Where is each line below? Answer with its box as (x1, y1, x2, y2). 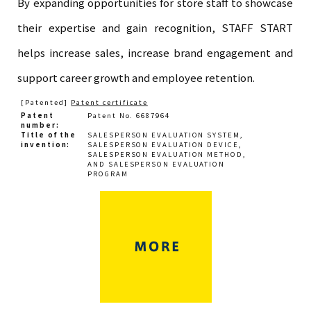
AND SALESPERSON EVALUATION (87, 159, 226, 169)
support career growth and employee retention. (17, 70, 255, 85)
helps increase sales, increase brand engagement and (17, 45, 294, 60)
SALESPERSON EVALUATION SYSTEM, (87, 130, 244, 140)
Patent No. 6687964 (87, 110, 170, 121)
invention (21, 140, 67, 150)
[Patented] (21, 97, 72, 108)
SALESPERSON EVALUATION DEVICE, (87, 140, 242, 150)
